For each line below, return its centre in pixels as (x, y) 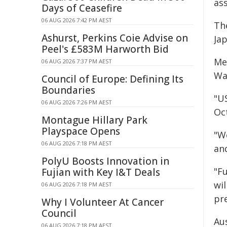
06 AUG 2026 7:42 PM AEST (77, 20)
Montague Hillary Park (94, 120)
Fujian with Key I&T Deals (101, 172)
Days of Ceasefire (82, 8)
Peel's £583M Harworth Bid (105, 49)
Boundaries (68, 90)
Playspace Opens (81, 131)
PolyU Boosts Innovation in (105, 161)
